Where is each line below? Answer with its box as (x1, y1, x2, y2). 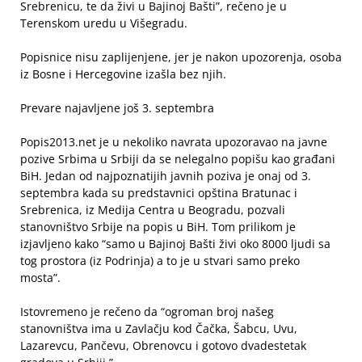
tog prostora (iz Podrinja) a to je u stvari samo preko (20, 253, 300, 268)
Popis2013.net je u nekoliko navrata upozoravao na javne (20, 134, 327, 149)
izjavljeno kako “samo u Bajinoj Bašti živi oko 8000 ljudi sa (20, 236, 330, 251)
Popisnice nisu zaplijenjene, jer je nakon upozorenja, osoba (20, 49, 342, 65)
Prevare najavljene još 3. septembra (20, 100, 214, 116)
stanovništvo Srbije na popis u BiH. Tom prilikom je (20, 219, 296, 234)
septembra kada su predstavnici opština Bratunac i (20, 185, 297, 200)
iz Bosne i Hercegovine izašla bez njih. (20, 66, 226, 82)
